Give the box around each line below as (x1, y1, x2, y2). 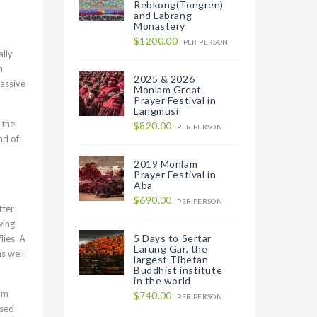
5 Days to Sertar (134, 232, 212, 244)
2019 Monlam (134, 158, 198, 170)
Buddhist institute (134, 264, 223, 276)
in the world (134, 275, 191, 287)
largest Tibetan (134, 253, 209, 265)
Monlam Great (134, 83, 202, 96)
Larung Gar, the (134, 243, 208, 255)
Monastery (134, 20, 186, 32)
